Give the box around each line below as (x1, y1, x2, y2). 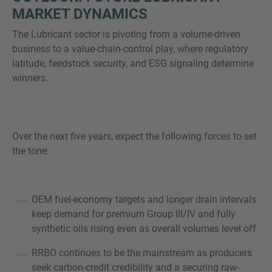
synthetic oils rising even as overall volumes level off (32, 223, 256, 235)
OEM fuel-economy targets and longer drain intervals (32, 194, 256, 206)
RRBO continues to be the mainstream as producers (32, 247, 252, 259)
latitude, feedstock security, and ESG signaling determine (12, 58, 254, 70)
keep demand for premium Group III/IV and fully (32, 208, 236, 220)
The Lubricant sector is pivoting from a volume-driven (12, 29, 240, 41)
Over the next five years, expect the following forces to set (12, 131, 257, 143)
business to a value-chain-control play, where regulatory (12, 43, 248, 55)
